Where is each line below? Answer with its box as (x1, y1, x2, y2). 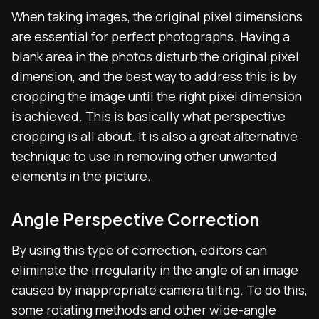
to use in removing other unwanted (71, 147, 277, 164)
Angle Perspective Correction (11, 208, 259, 229)
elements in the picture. (11, 167, 151, 184)
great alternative (199, 127, 298, 145)
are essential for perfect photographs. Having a (11, 28, 290, 45)
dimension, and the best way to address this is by (11, 68, 297, 85)
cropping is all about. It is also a (11, 127, 199, 145)
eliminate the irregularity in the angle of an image (11, 261, 298, 278)
